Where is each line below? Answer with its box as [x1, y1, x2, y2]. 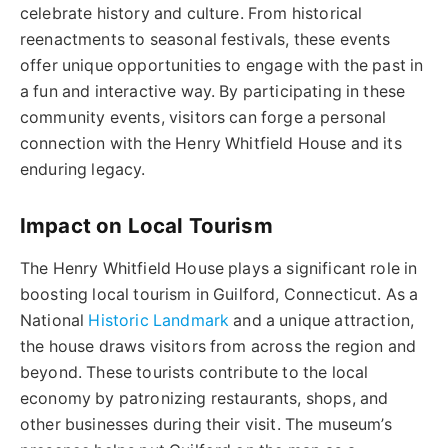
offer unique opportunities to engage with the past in [20, 56, 424, 76]
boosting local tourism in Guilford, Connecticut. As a [20, 285, 419, 305]
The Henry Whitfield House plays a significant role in [20, 259, 418, 279]
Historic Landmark [88, 311, 230, 331]
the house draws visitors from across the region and [20, 337, 417, 357]
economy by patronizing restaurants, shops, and [20, 389, 389, 409]
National [20, 311, 89, 331]
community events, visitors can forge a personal [20, 108, 387, 128]
